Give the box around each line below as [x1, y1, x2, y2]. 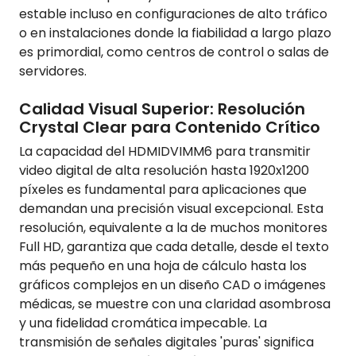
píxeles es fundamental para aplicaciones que [19, 180, 307, 199]
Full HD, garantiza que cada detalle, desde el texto [19, 237, 329, 256]
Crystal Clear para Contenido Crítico [19, 115, 320, 138]
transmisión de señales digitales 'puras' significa [19, 332, 314, 351]
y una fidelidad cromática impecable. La [19, 313, 267, 332]
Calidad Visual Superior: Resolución [19, 97, 305, 120]
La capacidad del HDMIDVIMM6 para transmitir [19, 141, 311, 161]
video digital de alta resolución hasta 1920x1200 [19, 161, 309, 180]
